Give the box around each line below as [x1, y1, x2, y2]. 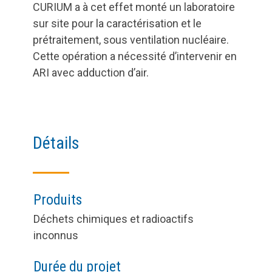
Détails [33, 133, 80, 154]
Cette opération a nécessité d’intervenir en [33, 50, 237, 63]
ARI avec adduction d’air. [33, 66, 149, 80]
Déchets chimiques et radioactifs [33, 212, 194, 225]
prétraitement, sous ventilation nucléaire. [33, 33, 229, 47]
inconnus [33, 228, 78, 242]
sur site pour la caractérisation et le [33, 17, 202, 30]
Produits [33, 191, 82, 209]
